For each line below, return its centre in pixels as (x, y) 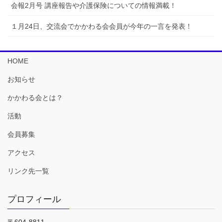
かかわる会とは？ (35, 98)
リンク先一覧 (28, 171)
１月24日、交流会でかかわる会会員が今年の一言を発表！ (102, 27)
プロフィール (34, 199)
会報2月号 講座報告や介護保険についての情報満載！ (94, 6)
